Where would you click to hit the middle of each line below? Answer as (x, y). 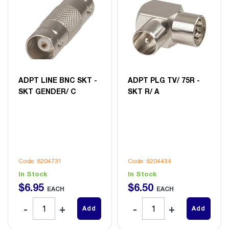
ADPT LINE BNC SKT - (58, 80)
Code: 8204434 (150, 161)
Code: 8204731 (40, 161)
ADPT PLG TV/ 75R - (164, 80)
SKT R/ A (144, 91)
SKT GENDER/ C (47, 91)
